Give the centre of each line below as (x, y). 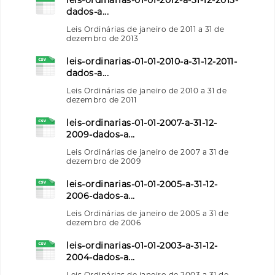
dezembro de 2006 (103, 222)
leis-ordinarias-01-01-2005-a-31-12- (142, 184)
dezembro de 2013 (102, 38)
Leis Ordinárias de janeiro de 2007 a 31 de (147, 152)
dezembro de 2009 (103, 161)
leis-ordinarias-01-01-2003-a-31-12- (142, 245)
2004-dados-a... (101, 257)
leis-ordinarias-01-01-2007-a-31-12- (142, 122)
